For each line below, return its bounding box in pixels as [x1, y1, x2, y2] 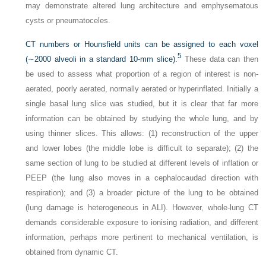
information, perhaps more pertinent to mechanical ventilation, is [26, 233, 258, 242]
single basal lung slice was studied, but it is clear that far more [26, 99, 258, 109]
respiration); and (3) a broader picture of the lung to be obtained [26, 188, 258, 198]
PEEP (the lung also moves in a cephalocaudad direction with [26, 173, 258, 183]
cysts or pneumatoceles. [26, 16, 111, 26]
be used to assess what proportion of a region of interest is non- [26, 69, 258, 79]
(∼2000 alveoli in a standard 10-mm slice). [26, 55, 178, 64]
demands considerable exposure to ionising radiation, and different [26, 218, 258, 227]
